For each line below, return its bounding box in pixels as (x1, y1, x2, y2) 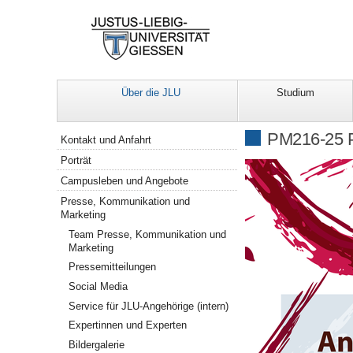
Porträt (61, 154, 92, 167)
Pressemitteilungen (69, 261, 157, 273)
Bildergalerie (69, 338, 125, 351)
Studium (277, 87, 314, 99)
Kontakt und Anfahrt (61, 134, 152, 147)
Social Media (69, 280, 128, 292)
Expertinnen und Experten (69, 319, 188, 332)
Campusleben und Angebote (61, 174, 189, 187)
